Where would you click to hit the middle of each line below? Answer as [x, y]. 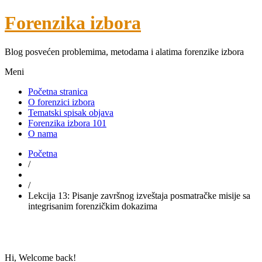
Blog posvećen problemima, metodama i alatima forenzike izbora [124, 51]
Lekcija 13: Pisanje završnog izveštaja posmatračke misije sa [139, 195]
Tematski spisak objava [71, 112]
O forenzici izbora [61, 102]
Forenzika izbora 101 [67, 123]
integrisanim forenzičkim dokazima [93, 206]
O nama [43, 133]
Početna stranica [58, 91]
